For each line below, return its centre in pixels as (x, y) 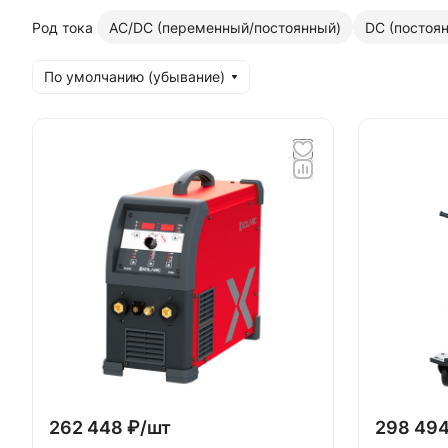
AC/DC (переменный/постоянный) (225, 27)
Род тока (62, 27)
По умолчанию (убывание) (134, 76)
